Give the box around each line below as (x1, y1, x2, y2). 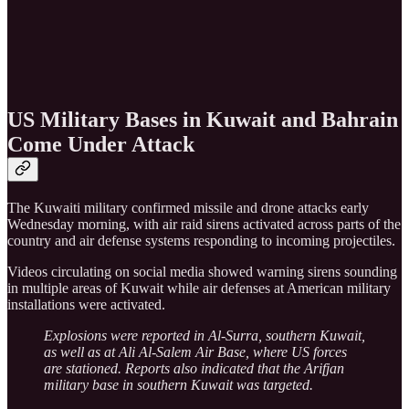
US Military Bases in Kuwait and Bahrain (7, 108, 398, 132)
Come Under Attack (7, 132, 194, 157)
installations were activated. (7, 297, 165, 313)
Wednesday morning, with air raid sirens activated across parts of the (7, 216, 401, 233)
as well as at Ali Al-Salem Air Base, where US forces (44, 344, 347, 361)
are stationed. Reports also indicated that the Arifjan (44, 361, 344, 377)
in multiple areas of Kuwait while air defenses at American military (7, 280, 391, 297)
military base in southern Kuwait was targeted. (44, 377, 313, 393)
